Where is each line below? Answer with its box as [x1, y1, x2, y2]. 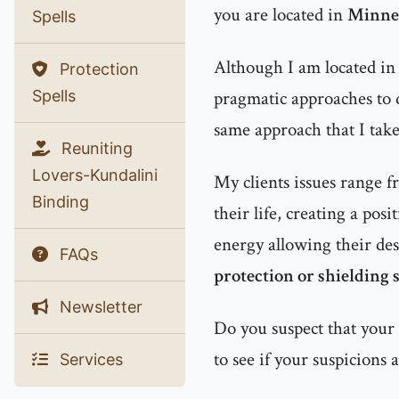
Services [55, 350, 123, 369]
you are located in [214, 3, 347, 27]
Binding [32, 192, 89, 211]
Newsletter [55, 297, 142, 316]
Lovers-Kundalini [32, 166, 158, 184]
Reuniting [57, 139, 133, 158]
